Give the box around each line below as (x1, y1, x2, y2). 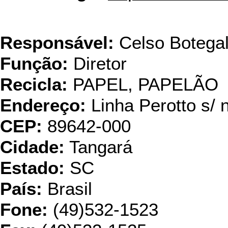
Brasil (42, 179, 92, 199)
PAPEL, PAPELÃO (68, 74, 218, 95)
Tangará (65, 137, 132, 157)
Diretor (68, 53, 127, 74)
